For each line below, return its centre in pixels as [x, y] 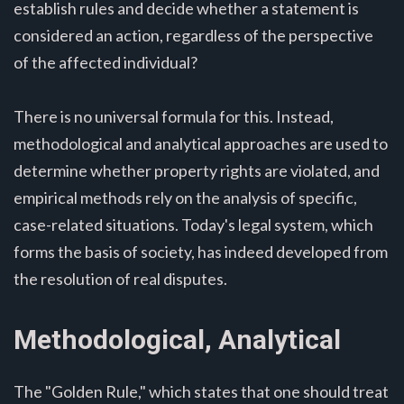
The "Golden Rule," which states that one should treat [201, 391]
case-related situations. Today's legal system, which [193, 224]
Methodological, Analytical [177, 339]
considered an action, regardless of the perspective [193, 35]
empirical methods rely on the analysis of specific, [185, 197]
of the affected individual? [106, 62]
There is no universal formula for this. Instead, [174, 116]
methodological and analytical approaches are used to [201, 143]
